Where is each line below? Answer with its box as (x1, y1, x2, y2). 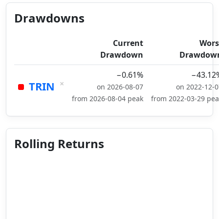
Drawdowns (14, 10, 85, 26)
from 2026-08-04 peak (72, 94, 143, 103)
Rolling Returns (14, 135, 104, 152)
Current (113, 38, 143, 48)
